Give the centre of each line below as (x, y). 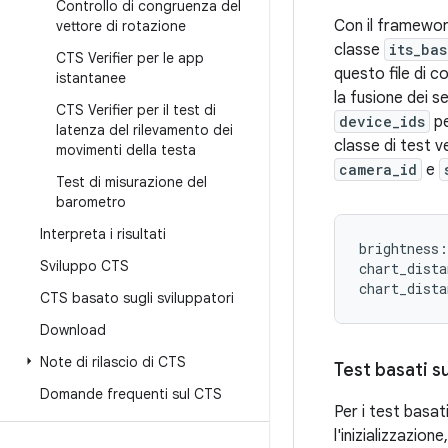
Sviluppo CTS (84, 266)
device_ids (382, 121)
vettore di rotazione (121, 26)
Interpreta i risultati (103, 234)
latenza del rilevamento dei (144, 130)
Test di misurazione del (131, 182)
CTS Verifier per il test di (136, 110)
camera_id (378, 169)
